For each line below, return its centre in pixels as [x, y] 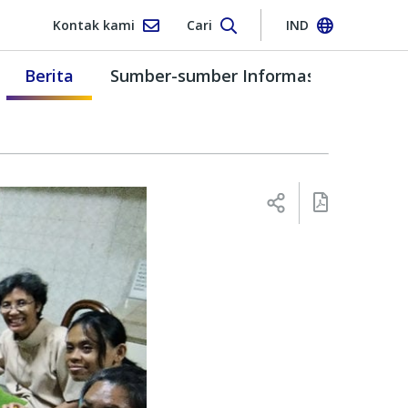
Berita [49, 75]
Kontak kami [93, 25]
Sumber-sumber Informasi [215, 75]
